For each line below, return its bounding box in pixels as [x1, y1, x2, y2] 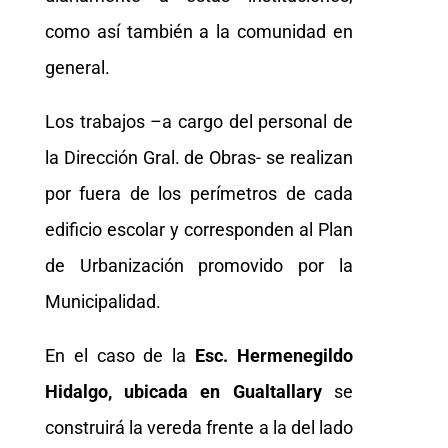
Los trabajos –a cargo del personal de [44, 111, 354, 133]
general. [44, 57, 110, 79]
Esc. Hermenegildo [195, 345, 354, 367]
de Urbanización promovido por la [44, 255, 354, 277]
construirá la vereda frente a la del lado [44, 417, 354, 439]
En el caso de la [44, 345, 196, 367]
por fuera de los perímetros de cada [44, 183, 354, 205]
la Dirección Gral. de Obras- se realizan [44, 147, 354, 169]
